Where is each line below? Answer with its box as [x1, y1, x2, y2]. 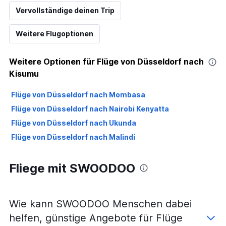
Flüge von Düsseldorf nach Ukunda [11, 118, 136, 127]
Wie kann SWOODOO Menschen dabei [9, 197, 192, 210]
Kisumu [9, 68, 39, 79]
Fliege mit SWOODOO [9, 160, 135, 176]
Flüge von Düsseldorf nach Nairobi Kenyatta [11, 104, 169, 113]
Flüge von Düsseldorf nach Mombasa [11, 90, 145, 99]
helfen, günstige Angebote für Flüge [9, 211, 183, 224]
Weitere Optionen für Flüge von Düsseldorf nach [9, 56, 204, 67]
